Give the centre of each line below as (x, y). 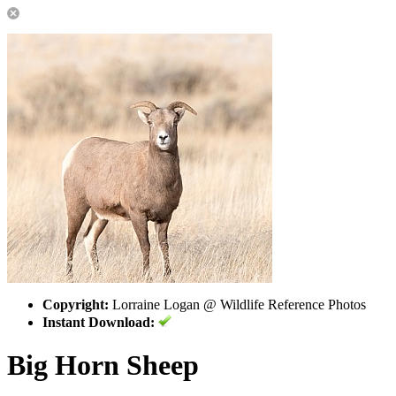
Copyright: (76, 305)
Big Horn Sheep (103, 366)
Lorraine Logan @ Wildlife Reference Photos (237, 305)
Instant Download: (99, 322)
